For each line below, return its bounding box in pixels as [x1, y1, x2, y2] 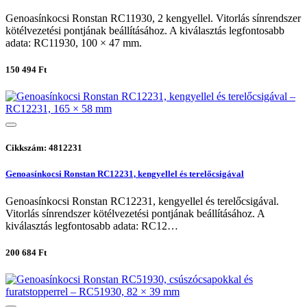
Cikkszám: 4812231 [5, 143, 82, 153]
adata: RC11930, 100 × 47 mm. [5, 36, 142, 49]
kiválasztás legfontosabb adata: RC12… [5, 219, 178, 232]
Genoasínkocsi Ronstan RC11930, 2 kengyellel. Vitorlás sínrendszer [5, 12, 301, 24]
